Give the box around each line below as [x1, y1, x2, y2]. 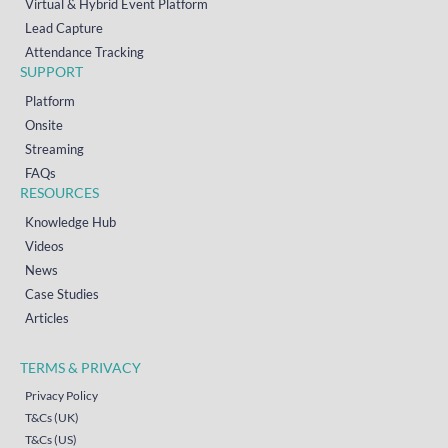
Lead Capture [25, 20, 103, 37]
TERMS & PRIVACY [20, 359, 141, 377]
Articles [25, 310, 69, 327]
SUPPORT [20, 63, 83, 81]
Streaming [25, 141, 84, 158]
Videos [25, 238, 64, 255]
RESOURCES [20, 184, 99, 202]
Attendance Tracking [25, 44, 144, 61]
